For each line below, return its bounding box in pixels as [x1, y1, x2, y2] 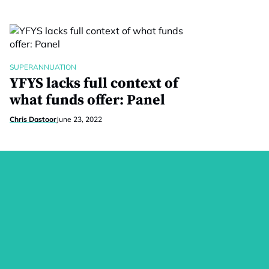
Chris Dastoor [10, 115, 56, 124]
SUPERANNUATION [10, 62, 76, 71]
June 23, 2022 [56, 115, 102, 124]
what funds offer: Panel [10, 91, 165, 109]
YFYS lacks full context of [10, 74, 178, 92]
